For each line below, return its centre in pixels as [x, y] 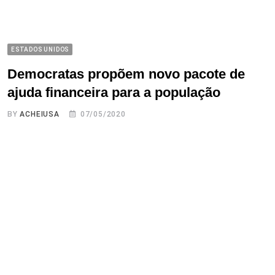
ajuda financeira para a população [114, 92]
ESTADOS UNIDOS [40, 49]
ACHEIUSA [40, 114]
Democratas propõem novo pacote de [126, 74]
